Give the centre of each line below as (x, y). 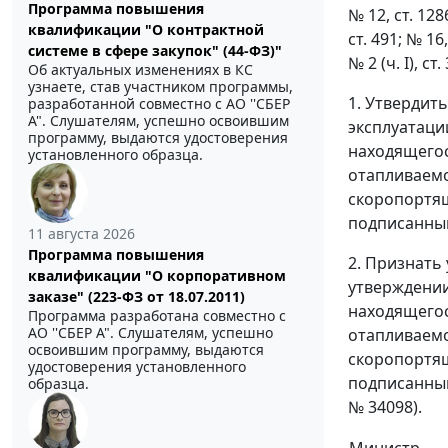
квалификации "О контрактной (146, 30)
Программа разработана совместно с (157, 316)
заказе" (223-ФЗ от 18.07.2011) (136, 297)
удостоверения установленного (137, 367)
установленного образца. (115, 155)
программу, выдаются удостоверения (158, 138)
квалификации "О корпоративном (157, 276)
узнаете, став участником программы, (160, 87)
